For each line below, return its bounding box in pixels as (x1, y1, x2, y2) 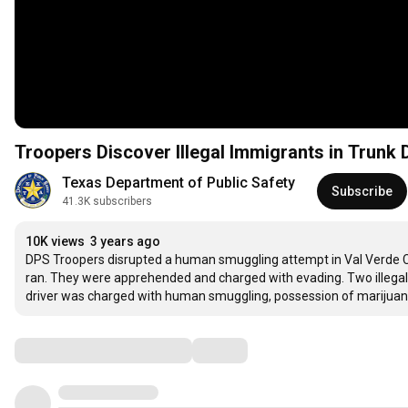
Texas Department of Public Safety (62, 174, 295, 192)
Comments (14, 339, 105, 362)
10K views (25, 234, 85, 250)
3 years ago (90, 234, 160, 250)
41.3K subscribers (62, 195, 152, 209)
